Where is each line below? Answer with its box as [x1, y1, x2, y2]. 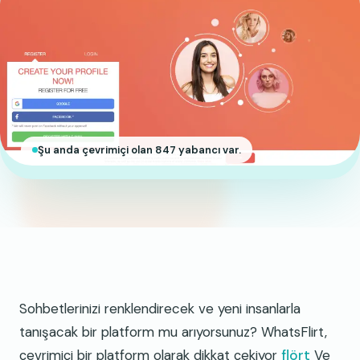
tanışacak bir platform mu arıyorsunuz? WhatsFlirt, [19, 323, 327, 342]
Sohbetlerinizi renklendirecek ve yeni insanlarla [19, 300, 301, 318]
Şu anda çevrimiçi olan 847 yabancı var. [38, 143, 241, 157]
